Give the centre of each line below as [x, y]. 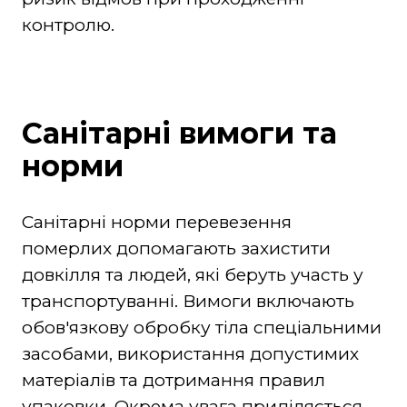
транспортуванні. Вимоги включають [188, 301]
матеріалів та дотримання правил [173, 380]
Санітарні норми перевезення [156, 222]
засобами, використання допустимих [190, 353]
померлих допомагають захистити [176, 248]
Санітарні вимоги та [179, 133]
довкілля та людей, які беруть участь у [192, 274]
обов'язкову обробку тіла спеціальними [201, 327]
